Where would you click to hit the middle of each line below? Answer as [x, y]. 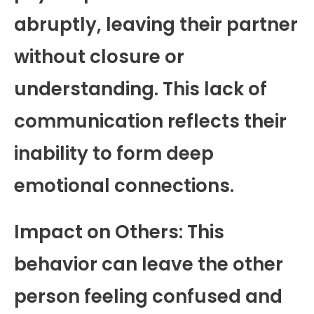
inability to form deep [114, 153]
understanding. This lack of [141, 89]
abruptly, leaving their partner [156, 24]
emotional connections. [124, 185]
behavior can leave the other [149, 264]
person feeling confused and [148, 296]
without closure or [99, 56]
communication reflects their [150, 121]
